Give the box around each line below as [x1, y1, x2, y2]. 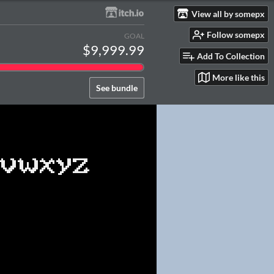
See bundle [96, 83, 138, 93]
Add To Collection [197, 51, 265, 62]
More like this [212, 72, 265, 83]
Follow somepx [207, 29, 265, 40]
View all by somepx [191, 8, 265, 19]
